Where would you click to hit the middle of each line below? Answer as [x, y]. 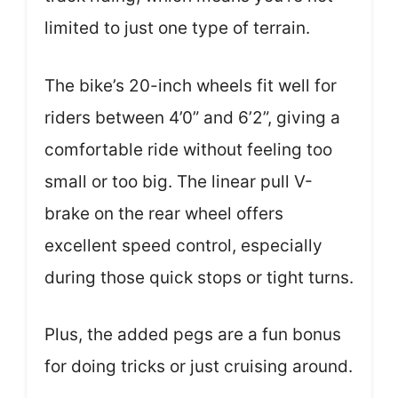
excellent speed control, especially [183, 245]
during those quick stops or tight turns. [199, 277]
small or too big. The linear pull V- [179, 181]
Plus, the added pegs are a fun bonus [193, 334]
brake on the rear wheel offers [164, 213]
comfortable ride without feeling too [188, 149]
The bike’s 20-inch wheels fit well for [191, 85]
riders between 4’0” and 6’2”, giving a [192, 117]
